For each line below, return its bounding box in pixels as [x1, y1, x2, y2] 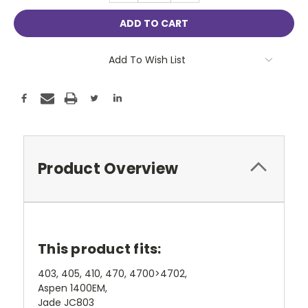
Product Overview [38, 157, 178, 179]
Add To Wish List [109, 53, 186, 67]
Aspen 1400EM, [38, 280, 107, 295]
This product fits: [38, 239, 162, 258]
